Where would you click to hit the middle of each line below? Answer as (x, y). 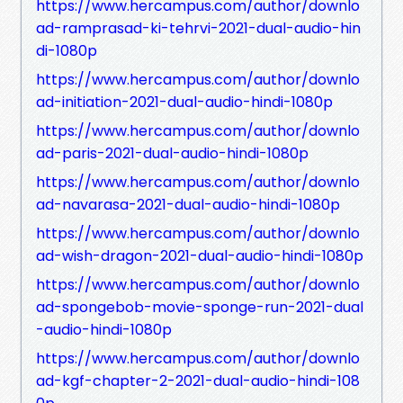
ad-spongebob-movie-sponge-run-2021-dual (200, 307)
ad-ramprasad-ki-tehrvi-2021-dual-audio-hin (198, 28)
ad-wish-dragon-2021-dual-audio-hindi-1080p (200, 255)
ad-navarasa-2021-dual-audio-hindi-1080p (188, 204)
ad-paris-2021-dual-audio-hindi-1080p (172, 153)
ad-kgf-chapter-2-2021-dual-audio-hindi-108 (198, 381)
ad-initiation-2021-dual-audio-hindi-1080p (184, 102)
